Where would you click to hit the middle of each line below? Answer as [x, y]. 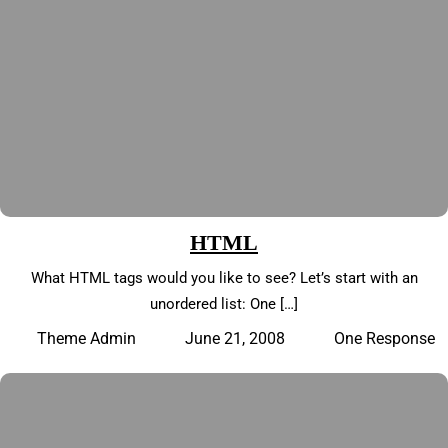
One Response [385, 338]
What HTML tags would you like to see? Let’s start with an [224, 277]
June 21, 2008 [234, 338]
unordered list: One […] [224, 303]
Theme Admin [86, 339]
